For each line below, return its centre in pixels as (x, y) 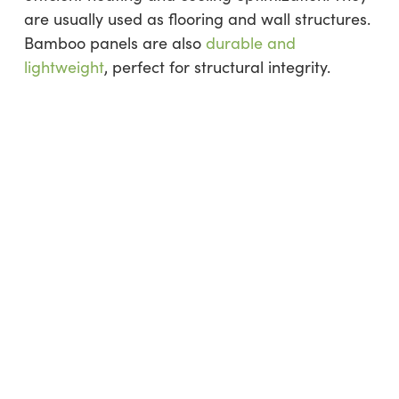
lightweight (64, 66)
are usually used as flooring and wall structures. (197, 18)
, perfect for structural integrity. (217, 66)
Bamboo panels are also (114, 42)
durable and (250, 42)
